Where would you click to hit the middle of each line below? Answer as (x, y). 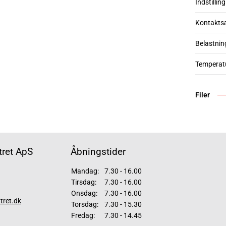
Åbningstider (98, 152)
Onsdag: (84, 193)
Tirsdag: (84, 182)
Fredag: (83, 215)
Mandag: (85, 171)
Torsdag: (85, 204)
